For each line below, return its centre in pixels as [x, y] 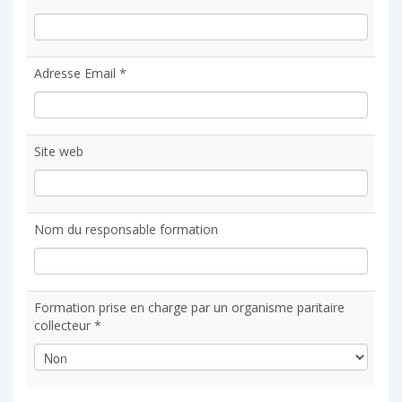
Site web [59, 151]
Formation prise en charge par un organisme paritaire [189, 307]
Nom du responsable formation [126, 229]
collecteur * [68, 325]
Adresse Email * [80, 73]
